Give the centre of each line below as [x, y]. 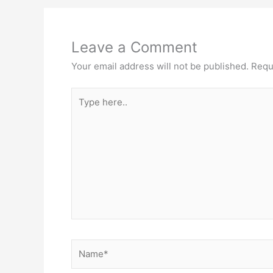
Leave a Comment [134, 48]
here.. [83, 108]
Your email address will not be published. [160, 66]
